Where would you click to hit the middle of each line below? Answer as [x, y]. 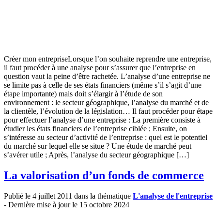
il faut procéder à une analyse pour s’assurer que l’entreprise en [100, 68]
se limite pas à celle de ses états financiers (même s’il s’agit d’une [103, 85]
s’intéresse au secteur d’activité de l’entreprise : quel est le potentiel [106, 138]
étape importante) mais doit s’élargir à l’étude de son [83, 94]
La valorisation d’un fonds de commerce [104, 176]
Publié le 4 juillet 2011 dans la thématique [68, 196]
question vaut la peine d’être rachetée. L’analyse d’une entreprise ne [107, 77]
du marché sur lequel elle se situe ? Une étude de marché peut [98, 146]
